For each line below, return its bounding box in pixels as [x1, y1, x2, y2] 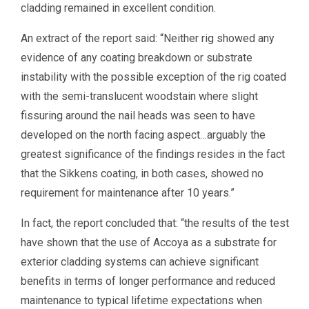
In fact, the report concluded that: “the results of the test [21, 217, 290, 230]
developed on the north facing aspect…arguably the [21, 128, 266, 142]
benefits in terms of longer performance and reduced [21, 275, 276, 288]
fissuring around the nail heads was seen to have [21, 109, 256, 123]
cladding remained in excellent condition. [21, 1, 217, 15]
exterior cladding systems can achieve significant [21, 255, 259, 269]
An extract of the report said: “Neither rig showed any [21, 32, 275, 46]
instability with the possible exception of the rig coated [21, 70, 287, 84]
